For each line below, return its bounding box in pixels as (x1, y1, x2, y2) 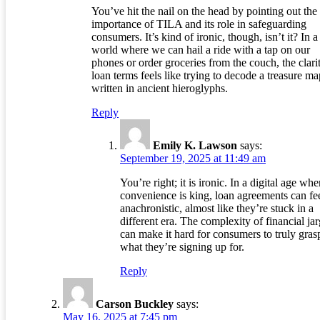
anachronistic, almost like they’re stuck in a (120, 202, 314, 215)
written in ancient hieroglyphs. (91, 82, 228, 95)
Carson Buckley (96, 298, 174, 311)
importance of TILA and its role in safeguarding (91, 18, 306, 31)
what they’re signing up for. (120, 241, 244, 254)
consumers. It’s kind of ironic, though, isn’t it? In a (91, 31, 318, 44)
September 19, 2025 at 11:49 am (120, 152, 266, 165)
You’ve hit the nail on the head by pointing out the (91, 5, 317, 18)
